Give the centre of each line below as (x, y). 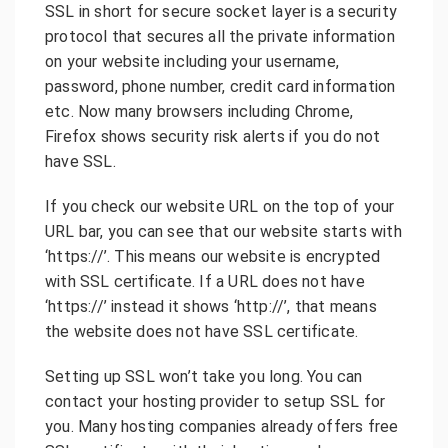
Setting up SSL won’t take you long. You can (204, 376)
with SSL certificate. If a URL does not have (205, 281)
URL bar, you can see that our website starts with (223, 231)
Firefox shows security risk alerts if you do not (213, 136)
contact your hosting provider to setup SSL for (215, 401)
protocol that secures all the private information (220, 36)
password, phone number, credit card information (220, 86)
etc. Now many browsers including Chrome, (199, 111)
